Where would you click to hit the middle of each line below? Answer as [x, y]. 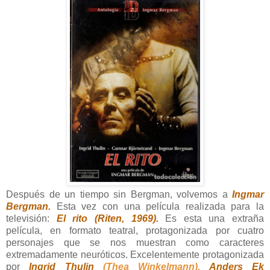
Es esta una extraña [215, 218]
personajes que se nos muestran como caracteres [135, 242]
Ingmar [248, 194]
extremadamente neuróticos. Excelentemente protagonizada [135, 254]
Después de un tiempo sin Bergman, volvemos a [117, 194]
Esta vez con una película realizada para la [160, 206]
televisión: [31, 218]
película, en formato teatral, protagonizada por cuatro [135, 230]
